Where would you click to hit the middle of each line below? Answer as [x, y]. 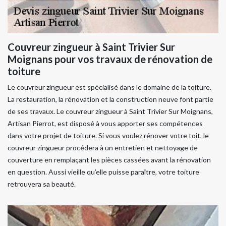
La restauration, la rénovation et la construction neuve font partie [110, 99]
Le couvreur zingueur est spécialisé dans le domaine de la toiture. [109, 87]
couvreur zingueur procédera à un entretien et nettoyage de [103, 148]
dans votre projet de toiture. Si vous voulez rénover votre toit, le [108, 135]
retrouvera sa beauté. [42, 184]
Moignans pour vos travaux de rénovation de [110, 59]
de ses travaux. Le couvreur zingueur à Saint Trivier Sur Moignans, [110, 111]
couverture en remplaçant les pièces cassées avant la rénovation [109, 160]
